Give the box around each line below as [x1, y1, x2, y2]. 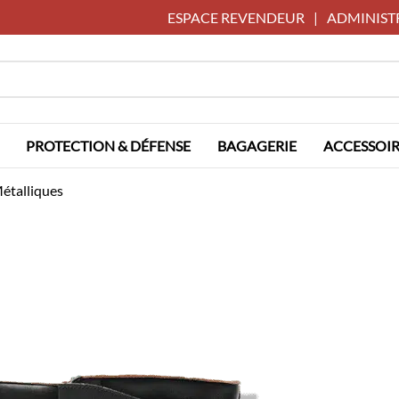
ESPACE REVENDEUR [167, 9, 305, 26]
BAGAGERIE [217, 137, 297, 154]
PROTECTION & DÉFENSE [26, 137, 191, 154]
